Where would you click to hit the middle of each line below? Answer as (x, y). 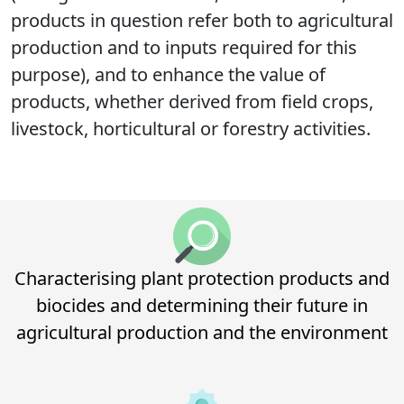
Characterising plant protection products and (202, 278)
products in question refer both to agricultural (202, 20)
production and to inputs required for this (184, 47)
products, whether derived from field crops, (192, 101)
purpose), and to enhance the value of (168, 74)
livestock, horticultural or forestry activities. (191, 128)
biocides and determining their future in (202, 305)
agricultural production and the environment (202, 332)
